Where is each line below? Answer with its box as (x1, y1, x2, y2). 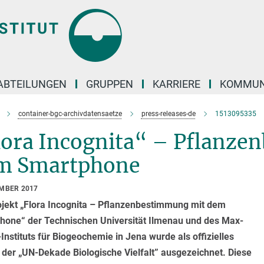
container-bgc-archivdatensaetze (18, 110, 122, 118)
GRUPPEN (86, 78, 133, 90)
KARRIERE (153, 78, 200, 90)
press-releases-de (141, 110, 196, 118)
